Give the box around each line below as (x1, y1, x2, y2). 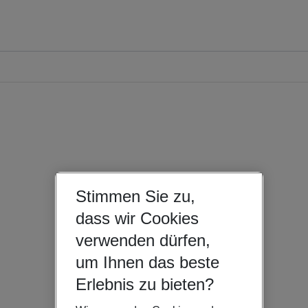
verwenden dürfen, (75, 230, 210, 250)
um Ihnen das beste (75, 252, 219, 272)
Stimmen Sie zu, (75, 186, 195, 206)
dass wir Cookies (75, 208, 199, 228)
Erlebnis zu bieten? (75, 274, 214, 294)
